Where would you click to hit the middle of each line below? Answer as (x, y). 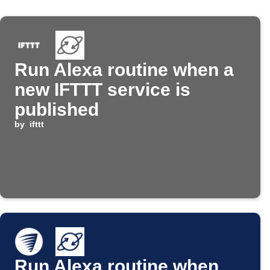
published (57, 110)
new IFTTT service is (102, 90)
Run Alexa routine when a (124, 70)
